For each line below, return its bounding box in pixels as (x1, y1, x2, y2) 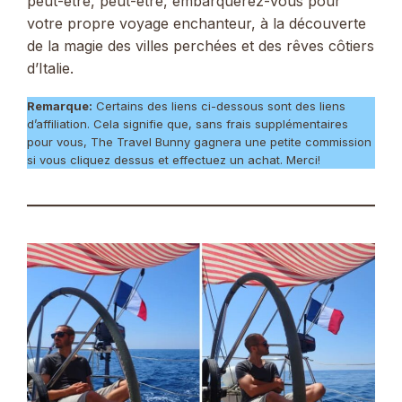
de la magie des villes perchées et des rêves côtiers (27, 36, 374, 55)
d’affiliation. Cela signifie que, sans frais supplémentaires (27, 117, 348, 132)
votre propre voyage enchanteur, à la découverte (27, 13, 366, 32)
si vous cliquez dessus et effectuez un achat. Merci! (27, 153, 320, 168)
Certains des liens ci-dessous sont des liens (92, 99, 345, 114)
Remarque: (27, 99, 92, 114)
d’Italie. (27, 58, 74, 77)
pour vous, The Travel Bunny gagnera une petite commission (27, 135, 371, 150)
